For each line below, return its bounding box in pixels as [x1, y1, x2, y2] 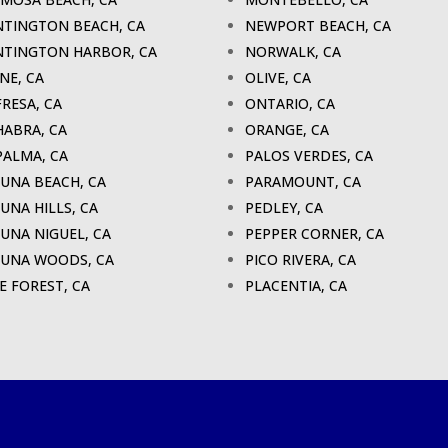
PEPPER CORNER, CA [245, 224, 384, 244]
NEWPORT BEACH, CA [245, 16, 391, 36]
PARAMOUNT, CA [245, 172, 361, 192]
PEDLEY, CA [245, 198, 323, 218]
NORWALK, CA [245, 42, 341, 62]
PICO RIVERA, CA [245, 250, 356, 270]
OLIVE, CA [245, 68, 311, 88]
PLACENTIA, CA [245, 276, 347, 296]
